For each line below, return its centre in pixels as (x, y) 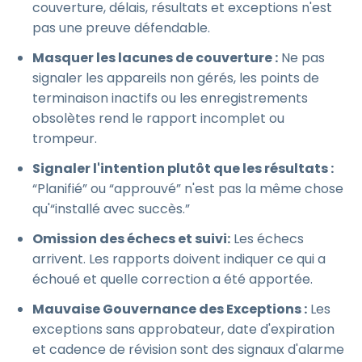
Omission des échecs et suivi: (131, 239)
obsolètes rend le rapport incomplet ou (158, 118)
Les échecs (267, 239)
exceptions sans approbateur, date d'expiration (183, 329)
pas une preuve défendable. (121, 28)
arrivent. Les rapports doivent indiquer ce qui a (179, 259)
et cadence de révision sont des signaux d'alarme (188, 349)
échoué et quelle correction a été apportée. (173, 279)
